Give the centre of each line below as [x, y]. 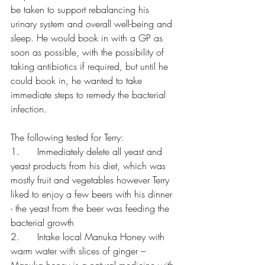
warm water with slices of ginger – [80, 251]
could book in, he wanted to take [78, 80]
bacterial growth [42, 222]
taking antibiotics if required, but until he [91, 66]
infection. [29, 109]
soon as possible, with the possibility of [89, 52]
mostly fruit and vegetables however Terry [91, 180]
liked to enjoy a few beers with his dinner [93, 194]
